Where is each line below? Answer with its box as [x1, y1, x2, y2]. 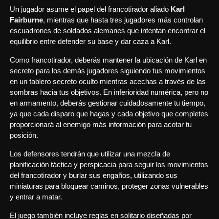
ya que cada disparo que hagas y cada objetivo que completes [10, 109, 208, 118]
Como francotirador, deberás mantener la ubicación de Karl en [10, 56, 207, 64]
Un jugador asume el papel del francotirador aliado [10, 5, 171, 13]
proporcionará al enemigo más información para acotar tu [10, 120, 192, 129]
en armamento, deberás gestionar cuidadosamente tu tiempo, [10, 99, 205, 107]
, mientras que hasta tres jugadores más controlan [43, 16, 203, 24]
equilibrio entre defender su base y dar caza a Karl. [10, 37, 171, 45]
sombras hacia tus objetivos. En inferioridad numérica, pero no [10, 88, 208, 96]
